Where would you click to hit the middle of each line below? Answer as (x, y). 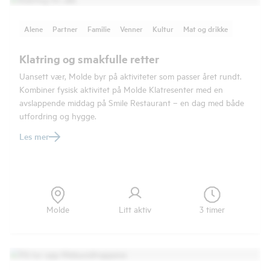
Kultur (163, 29)
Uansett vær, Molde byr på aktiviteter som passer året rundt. (130, 76)
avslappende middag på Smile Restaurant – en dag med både (132, 102)
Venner (131, 29)
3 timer (212, 209)
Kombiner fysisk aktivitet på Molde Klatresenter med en (121, 89)
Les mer (34, 136)
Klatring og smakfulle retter (89, 59)
